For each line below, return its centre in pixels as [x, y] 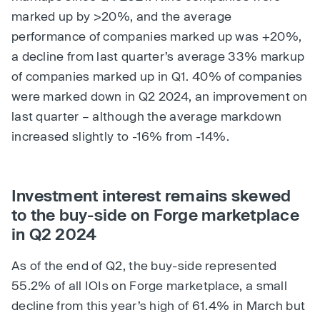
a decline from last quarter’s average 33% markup [158, 56]
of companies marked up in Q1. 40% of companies [157, 76]
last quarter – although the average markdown [147, 116]
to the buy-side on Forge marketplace [155, 214]
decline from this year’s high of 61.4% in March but [159, 305]
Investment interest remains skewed [151, 195]
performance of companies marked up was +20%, [157, 36]
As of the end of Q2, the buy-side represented [144, 265]
